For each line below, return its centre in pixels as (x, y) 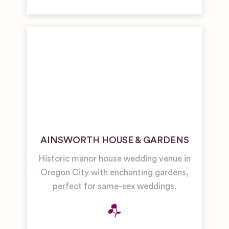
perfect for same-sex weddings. (114, 186)
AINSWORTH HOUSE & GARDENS (114, 140)
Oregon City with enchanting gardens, (114, 173)
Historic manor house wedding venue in (114, 159)
